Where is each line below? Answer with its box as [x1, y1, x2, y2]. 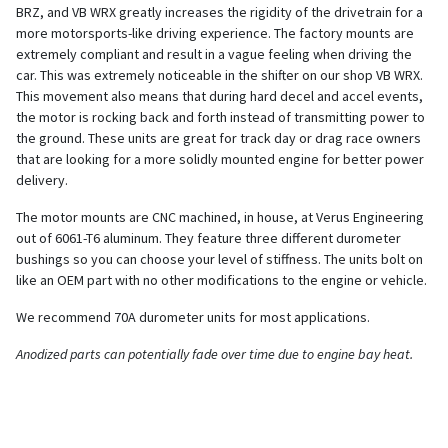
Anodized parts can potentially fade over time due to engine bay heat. [16, 344, 413, 363]
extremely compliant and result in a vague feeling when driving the [16, 44, 412, 63]
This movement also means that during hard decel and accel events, [16, 86, 423, 105]
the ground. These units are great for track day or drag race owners [16, 128, 421, 147]
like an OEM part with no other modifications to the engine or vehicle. [16, 270, 427, 289]
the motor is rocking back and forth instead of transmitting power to [16, 107, 425, 126]
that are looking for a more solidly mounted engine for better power [16, 149, 424, 168]
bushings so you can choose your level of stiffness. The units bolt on [16, 249, 423, 268]
